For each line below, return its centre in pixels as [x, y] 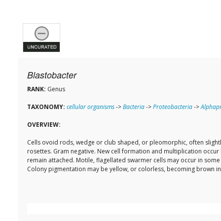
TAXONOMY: [46, 107]
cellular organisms [91, 107]
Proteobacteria [173, 107]
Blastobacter [52, 75]
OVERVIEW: [44, 125]
